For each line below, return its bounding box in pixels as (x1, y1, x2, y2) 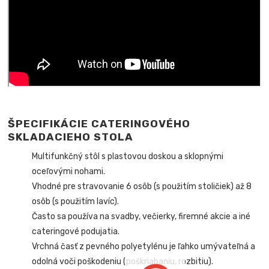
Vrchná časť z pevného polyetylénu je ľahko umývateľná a (32, 241, 256, 252)
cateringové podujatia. (32, 226, 120, 237)
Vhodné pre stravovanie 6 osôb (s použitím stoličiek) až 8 (32, 181, 252, 192)
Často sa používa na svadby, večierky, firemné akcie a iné (32, 211, 251, 222)
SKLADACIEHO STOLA (8, 130, 134, 143)
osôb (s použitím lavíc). (32, 196, 119, 207)
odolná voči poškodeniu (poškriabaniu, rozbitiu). (32, 256, 214, 267)
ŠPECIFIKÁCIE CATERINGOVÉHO (8, 117, 191, 130)
